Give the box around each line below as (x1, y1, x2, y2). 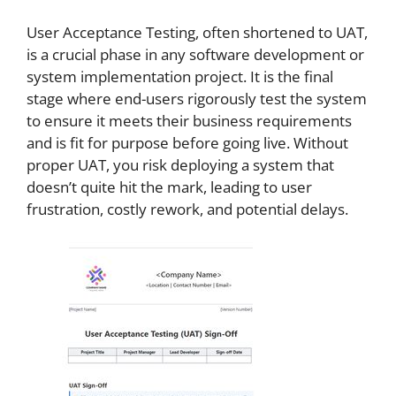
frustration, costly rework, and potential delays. (27, 198, 348, 219)
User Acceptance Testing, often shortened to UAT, (27, 21, 368, 42)
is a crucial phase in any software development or (27, 43, 364, 65)
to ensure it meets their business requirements (27, 110, 352, 131)
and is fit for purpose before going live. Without (27, 132, 348, 153)
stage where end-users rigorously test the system (27, 88, 367, 109)
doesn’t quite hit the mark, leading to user (27, 176, 312, 197)
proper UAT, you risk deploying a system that (27, 154, 334, 175)
